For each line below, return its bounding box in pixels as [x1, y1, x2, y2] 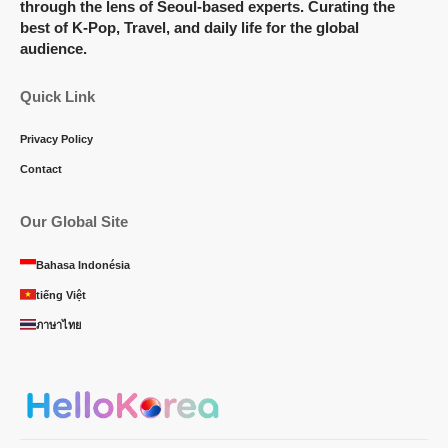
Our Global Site [20, 212, 128, 230]
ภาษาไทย [36, 318, 81, 331]
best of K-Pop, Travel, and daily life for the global [20, 18, 359, 36]
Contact [20, 162, 62, 175]
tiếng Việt [36, 288, 86, 301]
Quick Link [20, 87, 95, 105]
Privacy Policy [20, 132, 93, 145]
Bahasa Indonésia [36, 258, 130, 271]
